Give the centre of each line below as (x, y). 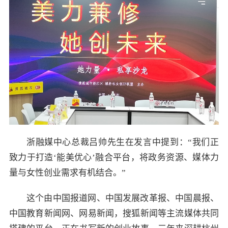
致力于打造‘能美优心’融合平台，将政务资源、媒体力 (114, 157)
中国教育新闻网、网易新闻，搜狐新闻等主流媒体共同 (114, 213)
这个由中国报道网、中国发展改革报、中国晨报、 (123, 198)
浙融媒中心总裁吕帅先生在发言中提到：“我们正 (123, 142)
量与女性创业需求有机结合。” (67, 173)
